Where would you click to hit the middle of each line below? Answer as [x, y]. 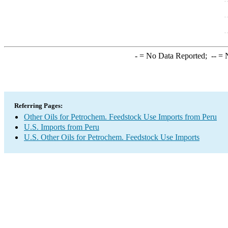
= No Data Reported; [174, 56]
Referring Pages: [38, 106]
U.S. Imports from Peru [62, 127]
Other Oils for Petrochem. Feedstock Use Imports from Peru [120, 117]
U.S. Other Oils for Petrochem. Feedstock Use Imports [112, 137]
